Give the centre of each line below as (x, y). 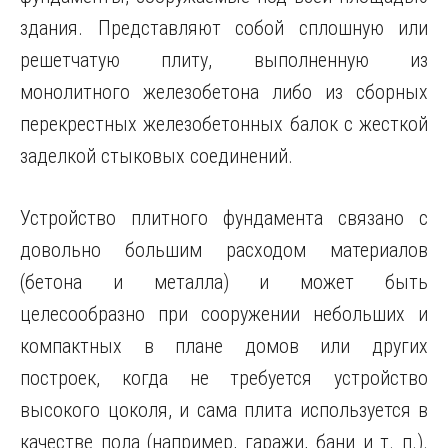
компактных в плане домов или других (224, 346)
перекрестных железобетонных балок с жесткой (224, 124)
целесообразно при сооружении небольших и (224, 314)
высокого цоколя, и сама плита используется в (224, 410)
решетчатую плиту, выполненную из (224, 60)
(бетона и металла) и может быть (224, 282)
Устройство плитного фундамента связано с (224, 218)
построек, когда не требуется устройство (224, 378)
